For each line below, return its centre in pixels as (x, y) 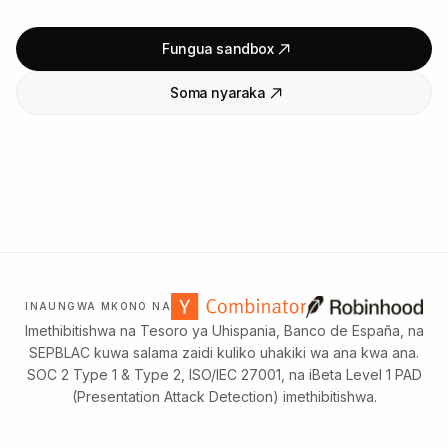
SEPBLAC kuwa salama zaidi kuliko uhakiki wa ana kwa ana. (224, 352)
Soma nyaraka (218, 92)
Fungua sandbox (218, 48)
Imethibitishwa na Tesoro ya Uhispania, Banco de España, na (224, 330)
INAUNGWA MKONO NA (98, 306)
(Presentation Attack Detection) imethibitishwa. (224, 396)
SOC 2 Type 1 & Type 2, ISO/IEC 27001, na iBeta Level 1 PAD (224, 374)
